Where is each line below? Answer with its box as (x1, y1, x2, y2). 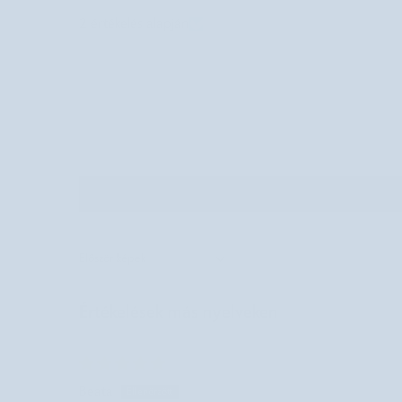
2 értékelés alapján (79, 16, 188, 31)
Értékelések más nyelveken (79, 300, 278, 322)
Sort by (78, 259, 119, 275)
